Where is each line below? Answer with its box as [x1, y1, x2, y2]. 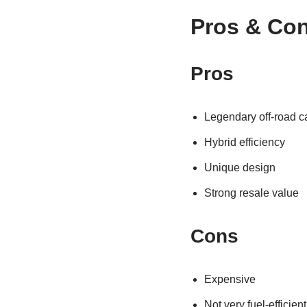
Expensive [204, 273, 256, 285]
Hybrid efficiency [204, 136, 285, 148]
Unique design [204, 161, 275, 173]
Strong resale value [204, 186, 299, 199]
